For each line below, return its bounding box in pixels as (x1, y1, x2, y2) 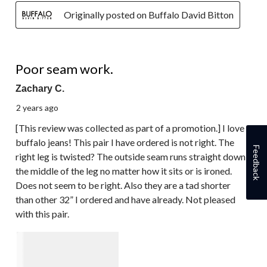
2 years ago (16, 102, 58, 113)
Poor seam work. (15, 60, 113, 77)
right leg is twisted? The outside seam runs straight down (15, 150, 246, 162)
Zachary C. (15, 83, 64, 94)
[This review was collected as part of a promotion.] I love (15, 122, 244, 133)
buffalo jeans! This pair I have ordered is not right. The (15, 136, 234, 148)
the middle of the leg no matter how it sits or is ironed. (15, 164, 232, 176)
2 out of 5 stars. (15, 49, 78, 61)
